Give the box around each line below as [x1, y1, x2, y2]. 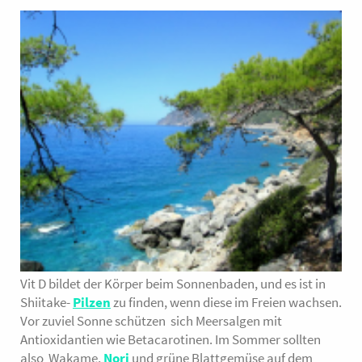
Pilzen [73, 293, 111, 312]
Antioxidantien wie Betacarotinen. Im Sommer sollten [20, 330, 321, 349]
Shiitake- [20, 293, 73, 312]
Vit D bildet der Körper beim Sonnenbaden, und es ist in [20, 275, 326, 293]
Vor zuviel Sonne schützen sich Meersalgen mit [20, 312, 282, 330]
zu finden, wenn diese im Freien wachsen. [111, 293, 342, 312]
